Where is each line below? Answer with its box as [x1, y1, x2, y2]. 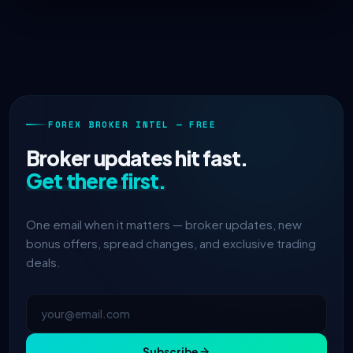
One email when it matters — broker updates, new [26, 217, 302, 232]
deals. [26, 255, 61, 269]
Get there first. [26, 168, 166, 194]
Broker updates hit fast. [26, 145, 248, 171]
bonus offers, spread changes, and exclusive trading [26, 236, 316, 251]
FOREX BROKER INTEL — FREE [48, 118, 217, 131]
